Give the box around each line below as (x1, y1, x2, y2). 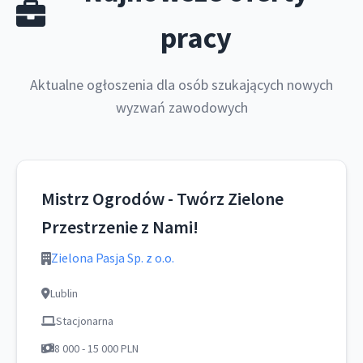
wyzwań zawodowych (115, 98, 248, 117)
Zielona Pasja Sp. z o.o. (51, 250, 174, 266)
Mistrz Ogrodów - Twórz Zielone (41, 187, 284, 210)
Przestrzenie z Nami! (41, 216, 199, 238)
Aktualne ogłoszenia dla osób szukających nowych (30, 75, 333, 94)
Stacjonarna (56, 314, 113, 328)
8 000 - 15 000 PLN (54, 341, 139, 356)
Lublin (50, 286, 78, 301)
